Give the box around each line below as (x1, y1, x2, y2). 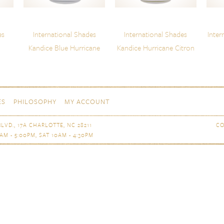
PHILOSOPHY (13, 96, 56, 107)
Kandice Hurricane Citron (116, 42, 194, 53)
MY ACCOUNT (64, 96, 110, 107)
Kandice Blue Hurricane (28, 42, 100, 53)
